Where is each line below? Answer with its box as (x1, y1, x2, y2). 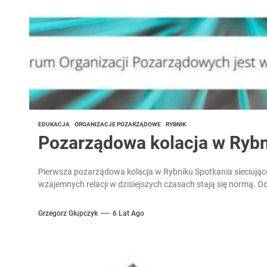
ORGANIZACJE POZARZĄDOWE (74, 121, 161, 128)
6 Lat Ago (112, 209, 144, 218)
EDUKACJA (38, 121, 70, 128)
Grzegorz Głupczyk (38, 209, 98, 218)
